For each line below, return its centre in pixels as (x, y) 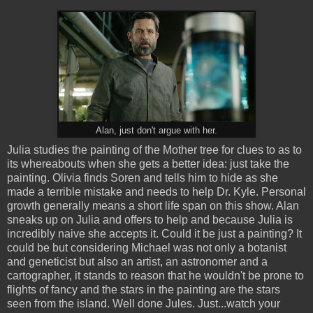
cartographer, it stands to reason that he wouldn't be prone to (155, 275)
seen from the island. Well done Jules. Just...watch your (144, 303)
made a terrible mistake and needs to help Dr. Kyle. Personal (156, 191)
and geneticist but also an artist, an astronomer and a (137, 261)
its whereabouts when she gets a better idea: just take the (148, 163)
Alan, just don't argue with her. (156, 130)
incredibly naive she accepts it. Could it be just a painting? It (154, 233)
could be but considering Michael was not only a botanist (147, 247)
